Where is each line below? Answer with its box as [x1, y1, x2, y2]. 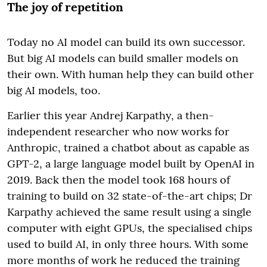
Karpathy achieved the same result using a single [7, 204, 252, 219]
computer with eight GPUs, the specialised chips [7, 221, 252, 235]
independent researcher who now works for [7, 124, 229, 138]
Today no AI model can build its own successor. [7, 35, 245, 49]
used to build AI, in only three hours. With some [7, 237, 249, 251]
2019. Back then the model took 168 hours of [7, 172, 230, 187]
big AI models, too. [7, 83, 100, 97]
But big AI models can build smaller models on [7, 51, 238, 65]
